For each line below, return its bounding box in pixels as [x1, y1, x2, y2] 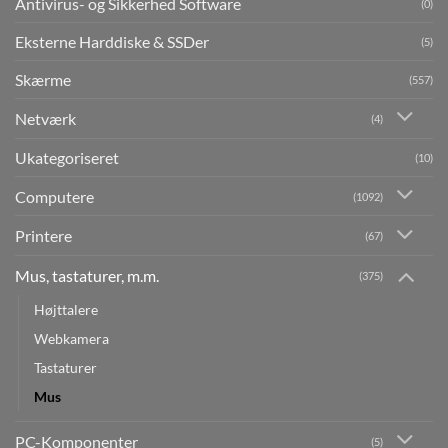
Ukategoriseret [15, 147, 119, 167]
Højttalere [34, 301, 98, 319]
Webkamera [34, 330, 109, 348]
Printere [15, 226, 72, 246]
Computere [15, 186, 94, 206]
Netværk [15, 108, 76, 128]
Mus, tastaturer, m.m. [15, 266, 159, 286]
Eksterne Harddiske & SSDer [15, 31, 209, 51]
